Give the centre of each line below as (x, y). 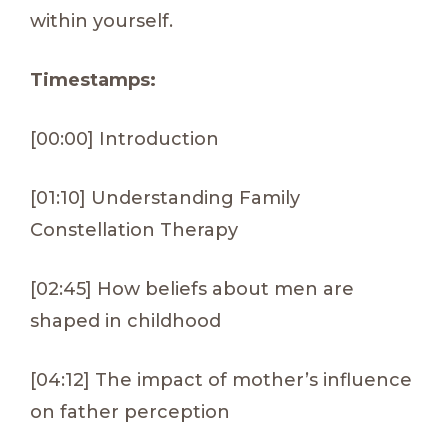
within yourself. (101, 20)
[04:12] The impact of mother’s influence (221, 379)
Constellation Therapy (134, 229)
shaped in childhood (125, 320)
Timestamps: (93, 79)
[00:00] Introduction (124, 138)
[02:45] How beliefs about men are (192, 288)
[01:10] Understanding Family (165, 197)
